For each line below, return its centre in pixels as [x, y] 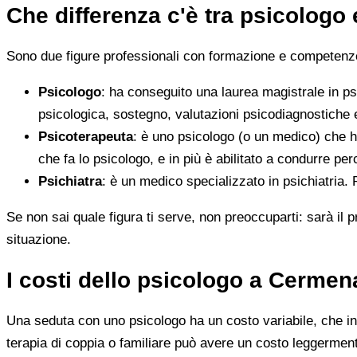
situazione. [39, 239]
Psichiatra [70, 181]
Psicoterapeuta [86, 136]
